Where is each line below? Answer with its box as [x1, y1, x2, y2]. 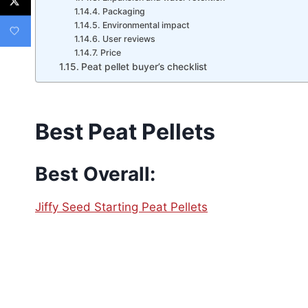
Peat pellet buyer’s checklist [80, 61, 207, 73]
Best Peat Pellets [35, 118, 215, 146]
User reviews [102, 34, 155, 45]
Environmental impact [102, 20, 190, 31]
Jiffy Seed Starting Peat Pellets [35, 200, 208, 214]
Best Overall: [35, 162, 155, 186]
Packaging [102, 6, 145, 17]
